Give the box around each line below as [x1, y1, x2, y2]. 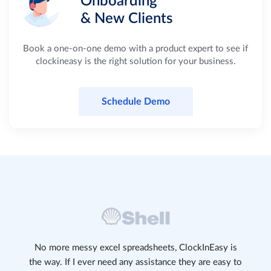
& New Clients [80, 11, 172, 26]
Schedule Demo [101, 97, 170, 106]
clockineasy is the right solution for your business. [35, 57, 236, 66]
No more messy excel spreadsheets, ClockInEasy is [34, 243, 237, 252]
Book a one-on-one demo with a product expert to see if [23, 44, 248, 53]
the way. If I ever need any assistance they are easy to [29, 258, 242, 267]
